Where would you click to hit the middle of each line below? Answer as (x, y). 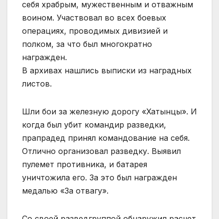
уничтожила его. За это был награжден (99, 177)
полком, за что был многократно (87, 44)
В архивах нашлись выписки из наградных (107, 70)
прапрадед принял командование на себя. (106, 138)
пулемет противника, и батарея (85, 164)
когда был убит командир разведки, (94, 124)
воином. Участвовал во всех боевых (94, 17)
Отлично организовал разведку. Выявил (101, 151)
